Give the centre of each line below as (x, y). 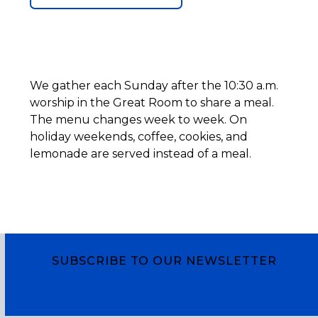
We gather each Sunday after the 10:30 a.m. (154, 86)
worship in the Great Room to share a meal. (152, 103)
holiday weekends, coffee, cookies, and (139, 137)
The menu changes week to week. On (139, 120)
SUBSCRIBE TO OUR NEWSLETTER (164, 261)
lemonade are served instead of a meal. (141, 154)
